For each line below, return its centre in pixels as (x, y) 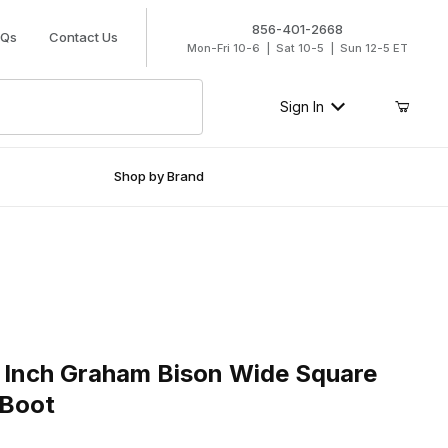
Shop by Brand (159, 176)
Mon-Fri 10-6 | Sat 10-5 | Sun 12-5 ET (297, 48)
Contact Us (83, 37)
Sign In (301, 107)
